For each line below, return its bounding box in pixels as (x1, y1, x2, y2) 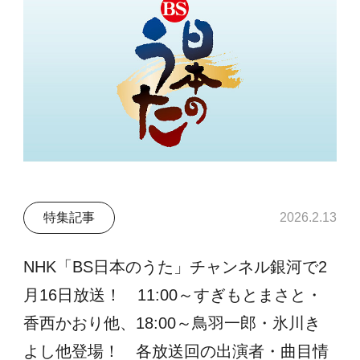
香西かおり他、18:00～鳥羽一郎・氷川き (23, 313, 321, 332)
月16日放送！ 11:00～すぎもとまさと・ (23, 285, 323, 304)
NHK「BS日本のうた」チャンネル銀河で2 (23, 257, 328, 276)
